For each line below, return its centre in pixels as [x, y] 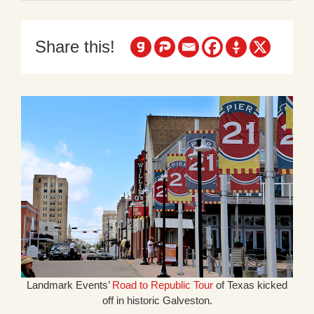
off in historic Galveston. [157, 300]
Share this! [75, 47]
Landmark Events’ [69, 285]
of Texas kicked [250, 285]
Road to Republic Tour [163, 285]
